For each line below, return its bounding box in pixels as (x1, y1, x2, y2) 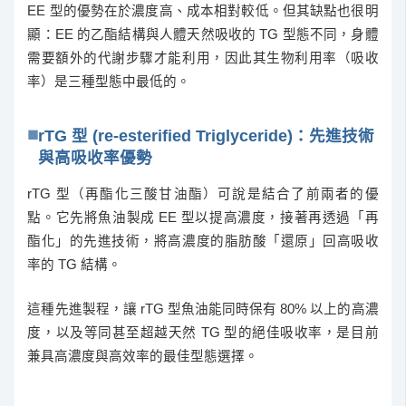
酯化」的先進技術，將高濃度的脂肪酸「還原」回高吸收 (27, 233, 379, 248)
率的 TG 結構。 (27, 256, 122, 272)
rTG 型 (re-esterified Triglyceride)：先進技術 (38, 127, 375, 146)
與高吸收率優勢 (38, 149, 153, 168)
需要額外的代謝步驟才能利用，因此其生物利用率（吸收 (27, 51, 379, 66)
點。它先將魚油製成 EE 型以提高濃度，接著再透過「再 (27, 209, 379, 225)
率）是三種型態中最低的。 (27, 74, 191, 90)
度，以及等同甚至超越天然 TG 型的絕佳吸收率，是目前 (27, 325, 379, 341)
